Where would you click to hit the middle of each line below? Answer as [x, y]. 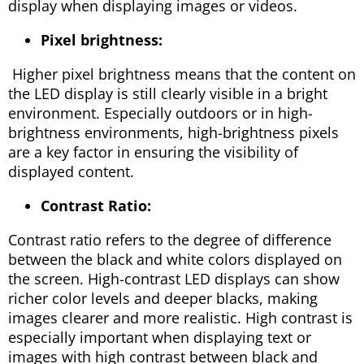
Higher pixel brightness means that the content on [182, 74]
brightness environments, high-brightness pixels [173, 132]
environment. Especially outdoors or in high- [160, 113]
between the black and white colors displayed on [175, 259]
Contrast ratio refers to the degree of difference [170, 239]
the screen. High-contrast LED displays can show [174, 278]
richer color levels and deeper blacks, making [163, 298]
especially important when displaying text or [160, 337]
